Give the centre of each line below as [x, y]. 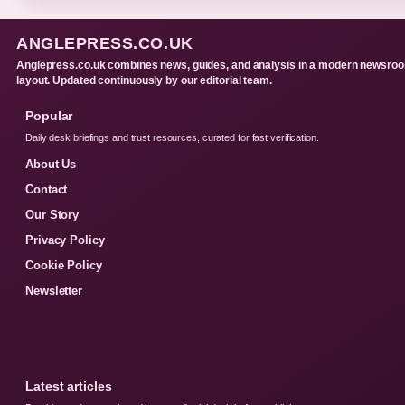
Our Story [52, 214]
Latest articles [69, 386]
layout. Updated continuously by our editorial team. [144, 80]
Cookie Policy [64, 265]
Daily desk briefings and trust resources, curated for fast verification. [172, 137]
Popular [49, 115]
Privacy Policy [65, 240]
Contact [47, 189]
